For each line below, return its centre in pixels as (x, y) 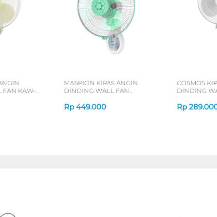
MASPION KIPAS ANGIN (101, 83)
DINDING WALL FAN (96, 90)
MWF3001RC (84, 98)
